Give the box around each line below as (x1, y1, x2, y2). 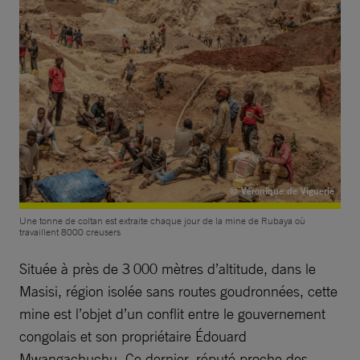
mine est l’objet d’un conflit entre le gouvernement (19, 305, 325, 323)
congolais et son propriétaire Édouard (19, 327, 247, 346)
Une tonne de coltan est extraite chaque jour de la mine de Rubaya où (19, 215, 305, 228)
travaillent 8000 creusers (19, 226, 121, 239)
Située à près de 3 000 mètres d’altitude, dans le (19, 260, 316, 278)
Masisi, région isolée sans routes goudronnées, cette (19, 282, 337, 301)
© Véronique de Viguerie (230, 184, 334, 198)
